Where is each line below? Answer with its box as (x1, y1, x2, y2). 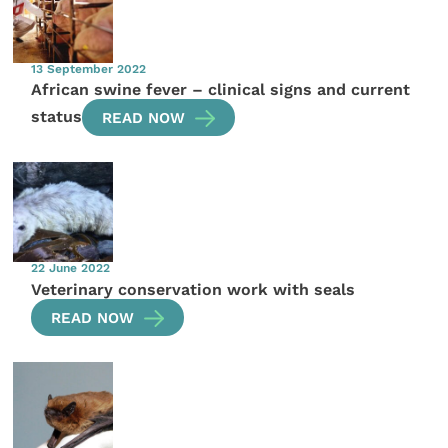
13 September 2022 (31, 61, 147, 76)
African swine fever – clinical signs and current (31, 80, 411, 100)
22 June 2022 (31, 261, 111, 276)
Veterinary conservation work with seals (31, 280, 356, 300)
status (31, 107, 83, 127)
